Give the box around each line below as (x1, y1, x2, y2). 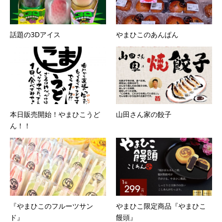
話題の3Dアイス (10, 29, 60, 39)
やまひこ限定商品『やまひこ (116, 201, 206, 211)
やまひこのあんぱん (116, 29, 178, 39)
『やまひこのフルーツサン (10, 201, 93, 211)
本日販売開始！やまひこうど (10, 110, 100, 119)
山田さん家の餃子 (116, 110, 171, 119)
